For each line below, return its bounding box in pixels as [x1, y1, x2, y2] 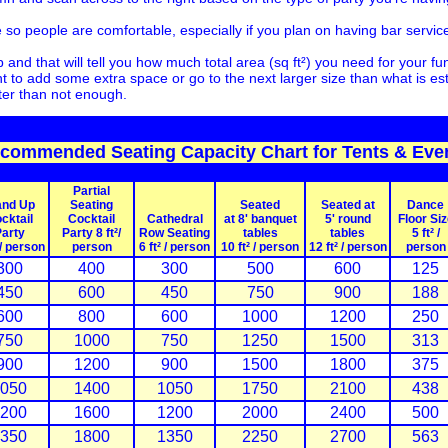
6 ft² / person [139, 240, 210, 255]
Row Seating [139, 226, 210, 241]
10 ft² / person [221, 240, 299, 255]
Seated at [320, 198, 375, 213]
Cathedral [146, 212, 203, 227]
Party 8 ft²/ [62, 226, 121, 241]
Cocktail [68, 212, 115, 227]
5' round [324, 212, 371, 227]
